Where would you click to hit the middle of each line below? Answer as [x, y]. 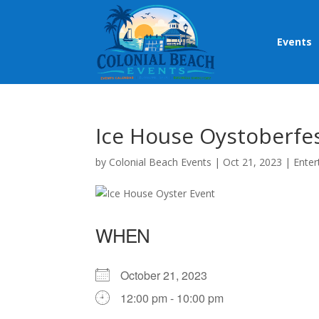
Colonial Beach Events [161, 162]
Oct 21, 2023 [253, 162]
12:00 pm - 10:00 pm [172, 298]
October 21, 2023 [170, 276]
